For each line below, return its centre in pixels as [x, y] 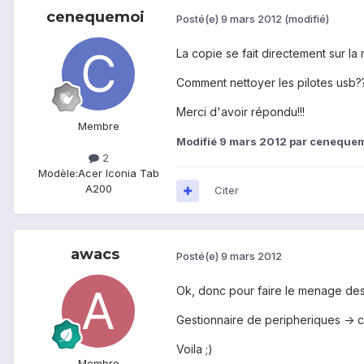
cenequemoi [95, 17]
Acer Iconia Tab [118, 173]
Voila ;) [195, 349]
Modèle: [58, 173]
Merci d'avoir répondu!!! [240, 112]
